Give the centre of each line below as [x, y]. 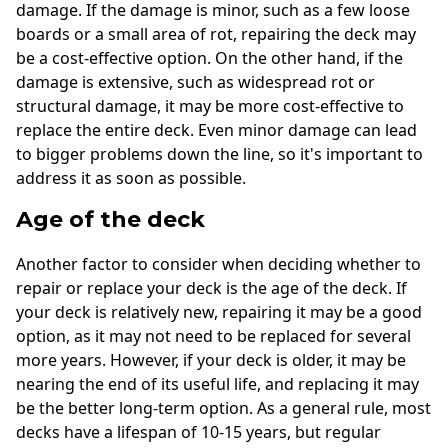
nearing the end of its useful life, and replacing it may [217, 384]
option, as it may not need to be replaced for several [213, 336]
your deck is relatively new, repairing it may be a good [219, 312]
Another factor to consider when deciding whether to [218, 264]
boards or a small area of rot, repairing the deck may [216, 33]
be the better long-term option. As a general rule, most [223, 408]
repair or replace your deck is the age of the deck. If [211, 288]
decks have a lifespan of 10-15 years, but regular [198, 432]
